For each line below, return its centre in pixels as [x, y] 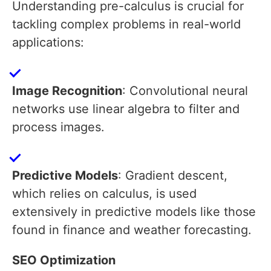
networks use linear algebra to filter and [126, 109]
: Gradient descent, [173, 176]
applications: [48, 43]
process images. [58, 127]
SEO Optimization [64, 260]
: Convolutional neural [185, 91]
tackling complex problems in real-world [126, 24]
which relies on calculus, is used [104, 194]
